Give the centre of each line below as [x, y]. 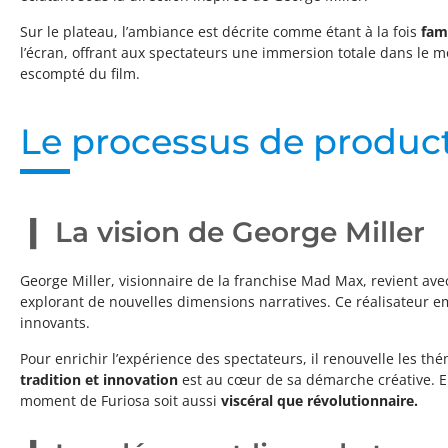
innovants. [55, 323]
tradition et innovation [101, 380]
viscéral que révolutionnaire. [319, 401]
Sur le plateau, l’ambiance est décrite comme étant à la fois [220, 32]
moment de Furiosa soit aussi [120, 401]
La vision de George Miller [240, 232]
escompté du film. [80, 74]
